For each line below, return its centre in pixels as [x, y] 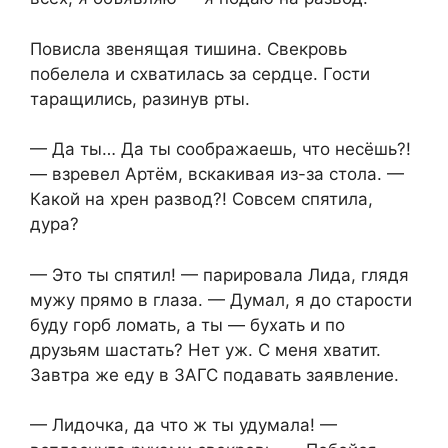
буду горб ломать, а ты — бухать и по [187, 324]
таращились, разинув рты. [140, 98]
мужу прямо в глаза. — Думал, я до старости [221, 299]
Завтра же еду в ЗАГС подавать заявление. [214, 374]
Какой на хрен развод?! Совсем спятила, [201, 199]
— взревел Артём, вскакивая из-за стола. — [217, 174]
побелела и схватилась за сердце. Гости [200, 73]
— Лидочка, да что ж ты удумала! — [183, 425]
